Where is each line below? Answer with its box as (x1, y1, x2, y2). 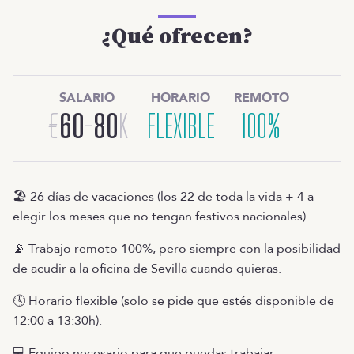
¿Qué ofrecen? (101, 22, 253, 51)
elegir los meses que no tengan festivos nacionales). (13, 207, 309, 225)
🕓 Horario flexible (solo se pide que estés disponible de (13, 292, 334, 310)
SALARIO (59, 88, 115, 107)
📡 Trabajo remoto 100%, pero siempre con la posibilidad (13, 239, 341, 258)
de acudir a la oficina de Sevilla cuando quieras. (13, 259, 281, 277)
